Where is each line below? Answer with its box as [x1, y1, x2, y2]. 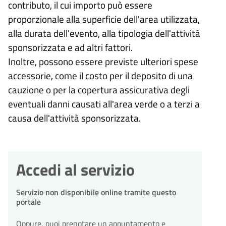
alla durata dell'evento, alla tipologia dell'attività [8, 25, 200, 40]
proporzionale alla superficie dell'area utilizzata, [8, 11, 200, 26]
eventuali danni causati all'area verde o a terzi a [8, 96, 200, 111]
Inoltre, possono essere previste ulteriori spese [8, 53, 198, 69]
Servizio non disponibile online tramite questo [16, 186, 176, 198]
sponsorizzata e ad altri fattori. [8, 39, 133, 54]
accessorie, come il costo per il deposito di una [8, 68, 193, 83]
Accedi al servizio [16, 157, 135, 182]
